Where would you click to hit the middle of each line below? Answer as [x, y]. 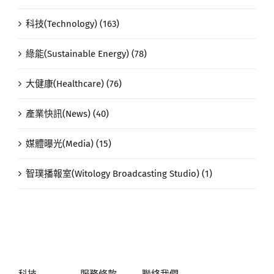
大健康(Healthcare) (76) [74, 84]
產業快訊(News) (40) [67, 114]
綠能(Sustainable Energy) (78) [86, 54]
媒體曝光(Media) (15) [68, 144]
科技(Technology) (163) [72, 24]
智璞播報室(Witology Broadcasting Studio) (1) [119, 174]
